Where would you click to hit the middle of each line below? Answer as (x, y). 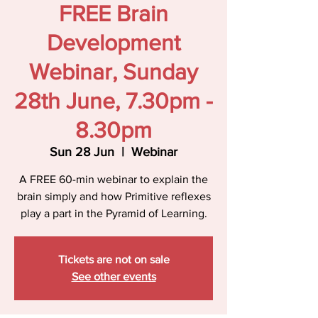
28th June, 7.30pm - (114, 100)
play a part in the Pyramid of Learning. (114, 213)
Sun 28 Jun (82, 152)
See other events (114, 276)
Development (114, 42)
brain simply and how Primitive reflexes (114, 196)
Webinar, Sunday (114, 71)
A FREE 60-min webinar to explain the (114, 179)
